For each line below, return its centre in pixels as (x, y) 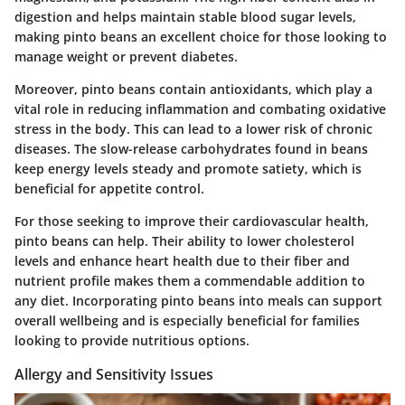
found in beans (320, 148)
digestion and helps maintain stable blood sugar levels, (185, 16)
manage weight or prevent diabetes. (126, 56)
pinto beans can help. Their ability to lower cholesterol (184, 240)
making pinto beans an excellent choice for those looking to (201, 36)
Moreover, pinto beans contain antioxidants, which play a (193, 89)
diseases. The (57, 148)
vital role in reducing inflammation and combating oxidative (200, 108)
